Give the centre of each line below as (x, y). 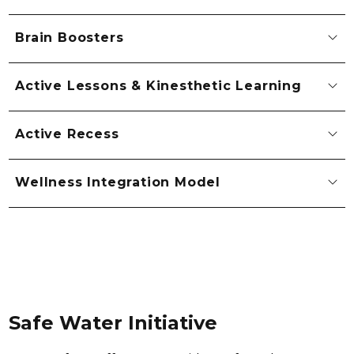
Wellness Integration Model (118, 183)
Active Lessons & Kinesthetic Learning (158, 86)
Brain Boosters (70, 38)
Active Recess (67, 134)
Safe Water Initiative (113, 322)
